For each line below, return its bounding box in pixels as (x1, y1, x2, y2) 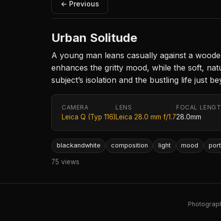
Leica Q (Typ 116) (62, 113, 115, 121)
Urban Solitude (51, 31, 137, 45)
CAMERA (62, 104, 89, 111)
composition (110, 142, 148, 149)
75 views (51, 157, 79, 166)
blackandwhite (56, 142, 101, 149)
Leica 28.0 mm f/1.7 (115, 113, 176, 121)
